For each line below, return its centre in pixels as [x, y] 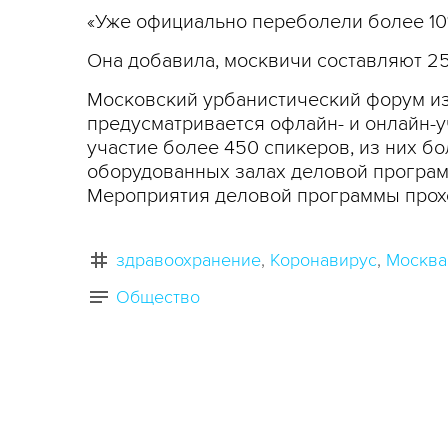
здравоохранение [188, 260]
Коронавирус [323, 260]
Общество [158, 297]
